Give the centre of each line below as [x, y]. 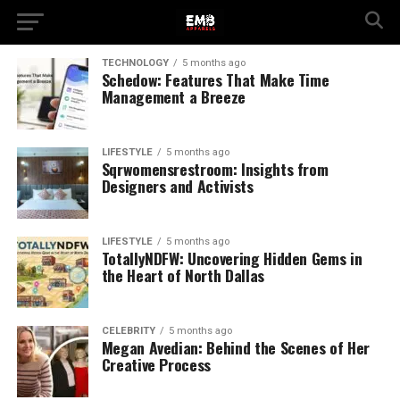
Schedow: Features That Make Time [215, 79]
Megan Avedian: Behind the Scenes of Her [235, 347]
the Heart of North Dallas [183, 275]
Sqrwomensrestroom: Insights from [215, 169]
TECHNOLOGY [135, 63]
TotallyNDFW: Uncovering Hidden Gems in [232, 258]
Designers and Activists [177, 186]
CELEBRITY [128, 331]
